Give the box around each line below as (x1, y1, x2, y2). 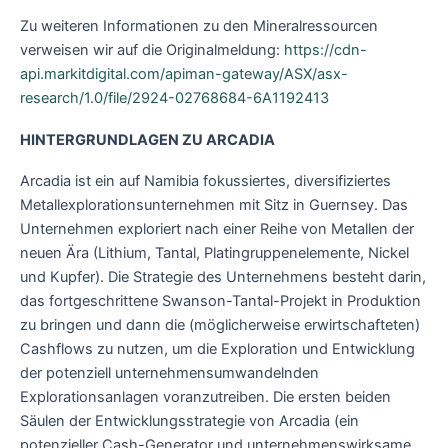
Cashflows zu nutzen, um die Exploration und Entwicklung (20, 340, 415, 359)
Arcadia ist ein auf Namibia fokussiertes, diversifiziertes (20, 172, 391, 191)
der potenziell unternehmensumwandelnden (20, 364, 319, 383)
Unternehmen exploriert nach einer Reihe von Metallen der (20, 220, 414, 239)
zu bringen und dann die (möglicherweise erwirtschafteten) (20, 316, 420, 335)
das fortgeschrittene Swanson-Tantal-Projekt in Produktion (20, 292, 421, 311)
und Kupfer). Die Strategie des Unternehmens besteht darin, (20, 268, 426, 287)
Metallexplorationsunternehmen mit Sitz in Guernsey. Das (20, 196, 408, 215)
